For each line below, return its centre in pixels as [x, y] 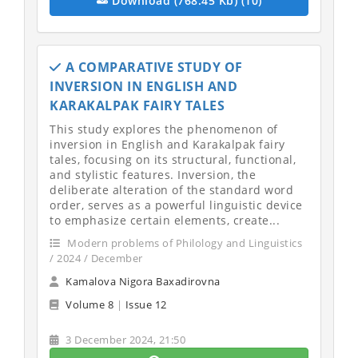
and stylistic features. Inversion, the [153, 175]
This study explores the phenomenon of [164, 129]
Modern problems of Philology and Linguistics [183, 243]
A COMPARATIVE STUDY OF [154, 67]
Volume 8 [89, 304]
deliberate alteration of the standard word [171, 190]
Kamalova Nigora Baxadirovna [143, 281]
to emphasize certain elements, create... [165, 220]
